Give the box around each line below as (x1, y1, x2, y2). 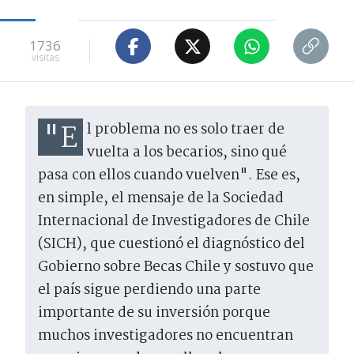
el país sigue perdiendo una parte (38, 279, 261, 303)
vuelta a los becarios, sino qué (87, 141, 287, 165)
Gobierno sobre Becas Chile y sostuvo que (38, 256, 314, 280)
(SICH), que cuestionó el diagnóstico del (38, 233, 305, 257)
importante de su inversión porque (38, 302, 270, 326)
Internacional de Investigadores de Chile (38, 210, 310, 234)
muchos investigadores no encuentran (38, 325, 293, 348)
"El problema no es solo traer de (43, 117, 77, 163)
